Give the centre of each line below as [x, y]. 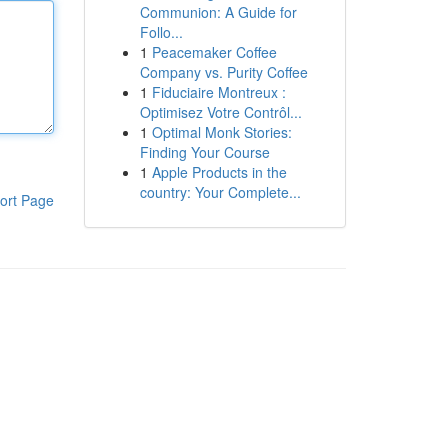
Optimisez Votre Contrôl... [220, 112]
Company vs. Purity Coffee [223, 72]
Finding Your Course [204, 152]
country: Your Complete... [220, 192]
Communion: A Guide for [218, 12]
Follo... [161, 32]
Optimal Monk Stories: [221, 132]
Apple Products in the [219, 172]
